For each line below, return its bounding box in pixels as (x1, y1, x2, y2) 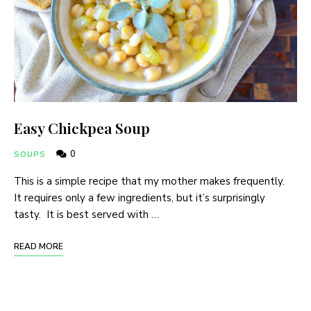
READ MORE (14, 240, 63, 252)
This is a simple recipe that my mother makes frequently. (14, 174, 287, 188)
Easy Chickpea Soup (14, 117, 150, 137)
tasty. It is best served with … (14, 207, 159, 221)
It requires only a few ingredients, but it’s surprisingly (14, 190, 265, 205)
